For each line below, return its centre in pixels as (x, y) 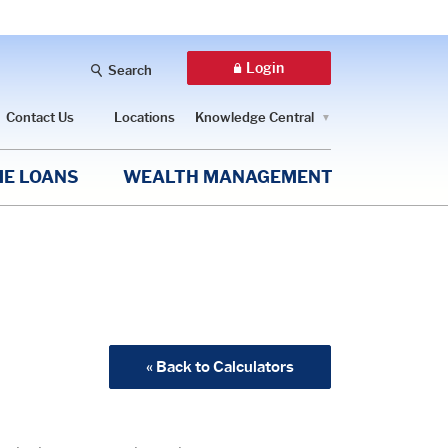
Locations (145, 116)
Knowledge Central (255, 116)
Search (130, 70)
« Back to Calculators (220, 366)
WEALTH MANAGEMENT (228, 176)
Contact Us (40, 116)
